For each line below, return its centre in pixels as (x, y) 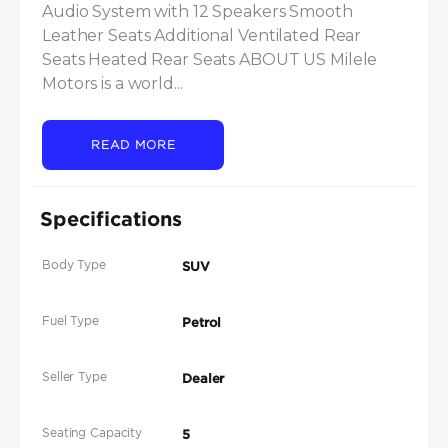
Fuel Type (70, 321)
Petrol (202, 323)
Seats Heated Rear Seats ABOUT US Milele (210, 60)
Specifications (111, 218)
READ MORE (133, 145)
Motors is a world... (112, 84)
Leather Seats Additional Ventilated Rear (202, 36)
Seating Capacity (92, 433)
